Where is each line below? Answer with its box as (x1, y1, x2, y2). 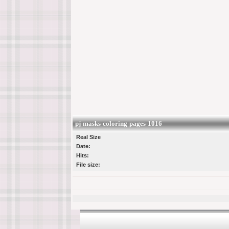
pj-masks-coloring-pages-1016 (75, 119, 162, 127)
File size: (76, 161, 100, 168)
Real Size (76, 133, 101, 140)
